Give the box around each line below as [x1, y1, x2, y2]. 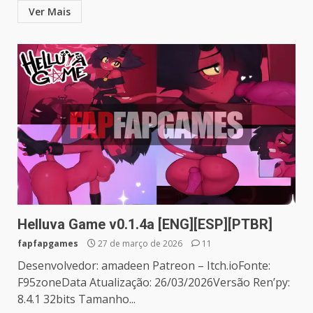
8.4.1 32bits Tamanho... [17, 291, 136, 307]
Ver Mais [29, 4, 71, 18]
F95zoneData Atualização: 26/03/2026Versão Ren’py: [17, 274, 290, 290]
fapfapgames [17, 237, 78, 249]
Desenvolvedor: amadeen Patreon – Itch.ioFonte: [17, 257, 270, 273]
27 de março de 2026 [96, 237, 184, 249]
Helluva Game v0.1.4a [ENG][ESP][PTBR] [17, 215, 272, 233]
